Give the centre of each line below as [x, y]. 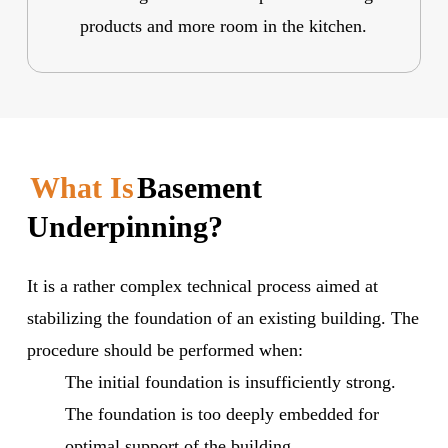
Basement [200, 187]
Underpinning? [125, 226]
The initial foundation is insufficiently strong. [231, 381]
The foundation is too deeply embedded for [222, 413]
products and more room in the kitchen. [224, 25]
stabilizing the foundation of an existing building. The [223, 317]
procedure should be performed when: [165, 349]
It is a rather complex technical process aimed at [203, 285]
